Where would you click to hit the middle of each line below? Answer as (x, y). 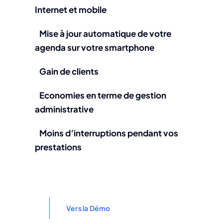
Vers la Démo (88, 208)
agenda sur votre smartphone (95, 48)
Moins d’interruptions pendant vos (109, 133)
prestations (58, 147)
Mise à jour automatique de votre (105, 34)
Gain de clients (69, 71)
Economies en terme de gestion (103, 95)
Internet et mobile (71, 10)
